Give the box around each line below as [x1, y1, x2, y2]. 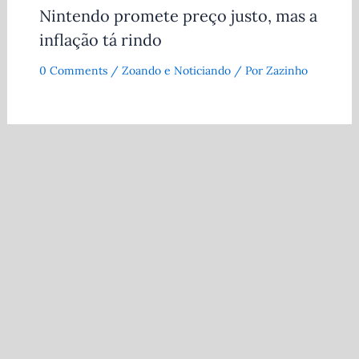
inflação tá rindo [38, 29, 162, 50]
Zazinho [265, 63, 308, 78]
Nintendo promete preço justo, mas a [38, 5, 317, 26]
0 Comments [38, 63, 107, 78]
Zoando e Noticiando [121, 63, 231, 78]
